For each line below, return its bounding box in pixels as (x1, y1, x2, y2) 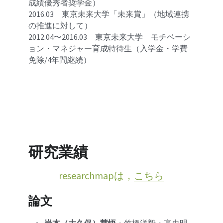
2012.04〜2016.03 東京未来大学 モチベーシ (28, 32, 191, 42)
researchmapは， (59, 169, 134, 182)
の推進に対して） (28, 20, 93, 30)
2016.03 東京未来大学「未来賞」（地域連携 (28, 9, 190, 19)
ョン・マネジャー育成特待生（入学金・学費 (28, 43, 188, 53)
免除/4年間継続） (28, 55, 92, 65)
